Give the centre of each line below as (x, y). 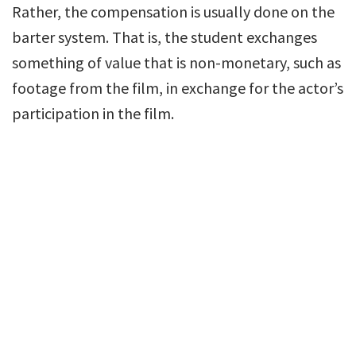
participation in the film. (93, 113)
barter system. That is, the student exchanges (164, 37)
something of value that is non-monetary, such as (176, 62)
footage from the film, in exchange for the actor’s (178, 87)
